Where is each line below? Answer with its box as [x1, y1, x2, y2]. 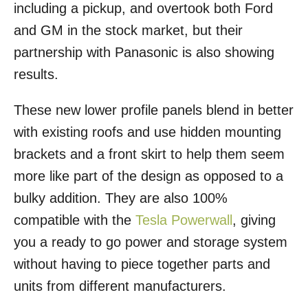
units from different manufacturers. [14, 278, 226, 294]
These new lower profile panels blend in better [14, 102, 294, 118]
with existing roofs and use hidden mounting [14, 124, 281, 140]
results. [14, 67, 58, 82]
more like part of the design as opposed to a [14, 168, 283, 184]
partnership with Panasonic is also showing [14, 45, 274, 60]
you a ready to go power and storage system [14, 234, 287, 250]
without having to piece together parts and [14, 256, 270, 272]
